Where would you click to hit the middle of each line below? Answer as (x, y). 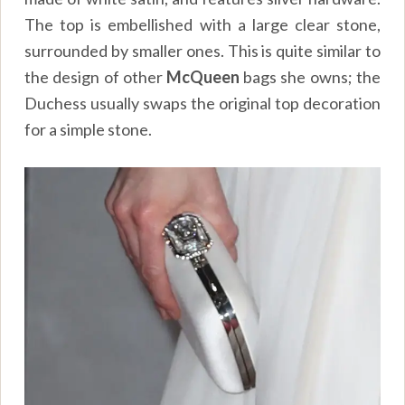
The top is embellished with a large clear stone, (202, 25)
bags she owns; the (310, 77)
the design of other (95, 77)
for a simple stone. (89, 130)
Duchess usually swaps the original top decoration (202, 104)
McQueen (203, 77)
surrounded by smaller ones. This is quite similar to (202, 51)
